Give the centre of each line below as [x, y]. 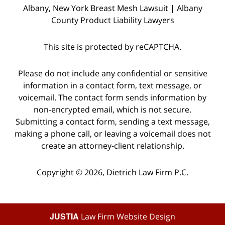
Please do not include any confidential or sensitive [113, 73]
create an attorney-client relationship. [113, 145]
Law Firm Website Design [127, 216]
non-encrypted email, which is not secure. [113, 109]
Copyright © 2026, [72, 172]
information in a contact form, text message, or [113, 85]
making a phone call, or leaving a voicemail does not [113, 133]
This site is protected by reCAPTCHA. [113, 46]
